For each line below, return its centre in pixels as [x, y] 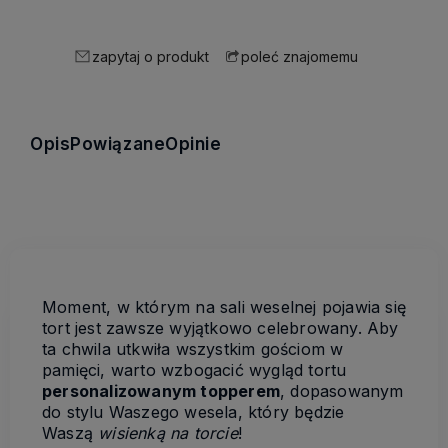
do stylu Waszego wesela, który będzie [193, 411]
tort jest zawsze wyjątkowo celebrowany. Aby [220, 327]
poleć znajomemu [299, 57]
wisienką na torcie [168, 432]
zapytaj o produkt [150, 56]
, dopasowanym [342, 390]
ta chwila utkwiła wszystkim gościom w [193, 348]
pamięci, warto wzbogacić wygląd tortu [194, 369]
